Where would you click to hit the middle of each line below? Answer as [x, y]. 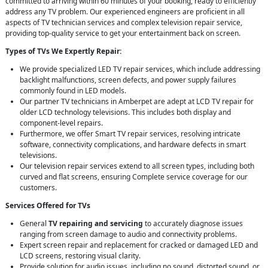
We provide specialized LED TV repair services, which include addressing [140, 69]
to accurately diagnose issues [193, 224]
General [34, 224]
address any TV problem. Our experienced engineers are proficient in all [125, 12]
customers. [38, 188]
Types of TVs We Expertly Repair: [63, 51]
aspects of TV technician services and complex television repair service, [124, 23]
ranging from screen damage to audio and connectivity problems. [128, 234]
